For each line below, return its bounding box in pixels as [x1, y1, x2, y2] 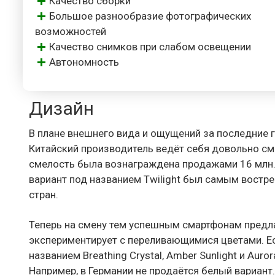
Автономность [49, 56, 119, 69]
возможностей [35, 25, 106, 38]
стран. [29, 188, 58, 201]
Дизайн [29, 98, 94, 120]
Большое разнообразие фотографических [49, 10, 251, 23]
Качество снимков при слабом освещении [49, 41, 251, 53]
